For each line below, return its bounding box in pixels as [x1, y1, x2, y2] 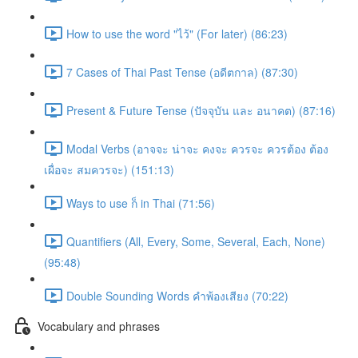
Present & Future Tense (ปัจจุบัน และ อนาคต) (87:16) [66, 101, 336, 118]
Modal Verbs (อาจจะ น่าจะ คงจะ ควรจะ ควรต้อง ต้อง [66, 140, 328, 157]
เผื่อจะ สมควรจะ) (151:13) [44, 161, 174, 177]
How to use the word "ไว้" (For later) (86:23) [66, 25, 288, 42]
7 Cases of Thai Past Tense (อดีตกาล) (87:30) [66, 63, 298, 80]
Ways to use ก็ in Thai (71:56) [66, 194, 215, 211]
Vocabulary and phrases [38, 317, 160, 334]
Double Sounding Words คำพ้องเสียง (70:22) [66, 287, 288, 304]
